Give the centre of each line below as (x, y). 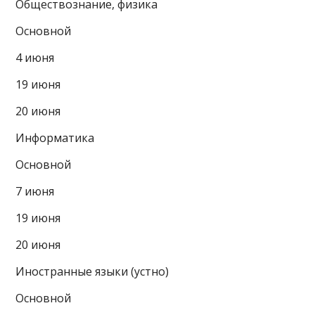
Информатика (55, 137)
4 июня (35, 57)
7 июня (35, 191)
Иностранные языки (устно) (92, 271)
